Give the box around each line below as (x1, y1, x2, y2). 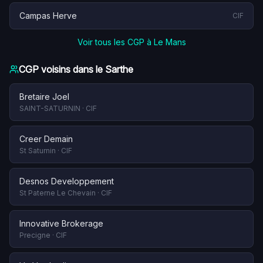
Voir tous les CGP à (77, 37, 154, 47)
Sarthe (105, 63, 133, 75)
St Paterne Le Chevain (19, 188, 96, 197)
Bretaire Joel (19, 92, 69, 102)
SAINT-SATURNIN (19, 104, 80, 113)
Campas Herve (19, 11, 77, 21)
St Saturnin (19, 146, 56, 155)
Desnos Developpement (19, 176, 114, 186)
